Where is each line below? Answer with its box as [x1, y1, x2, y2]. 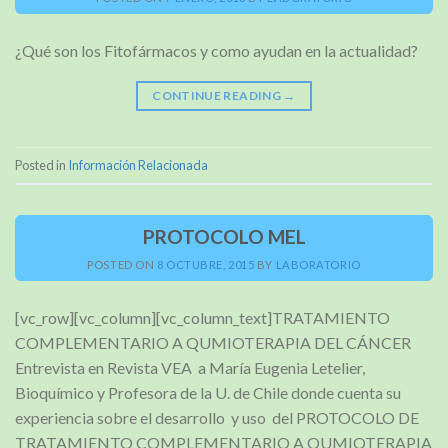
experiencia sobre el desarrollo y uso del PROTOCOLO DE [15, 408, 419, 428]
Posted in [15, 156, 68, 173]
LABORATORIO [275, 258, 361, 272]
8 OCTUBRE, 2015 [156, 258, 255, 272]
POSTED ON [87, 258, 157, 272]
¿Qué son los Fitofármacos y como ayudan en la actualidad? [15, 41, 418, 61]
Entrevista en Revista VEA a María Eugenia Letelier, [15, 358, 365, 378]
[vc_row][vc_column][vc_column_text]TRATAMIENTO [15, 308, 390, 328]
